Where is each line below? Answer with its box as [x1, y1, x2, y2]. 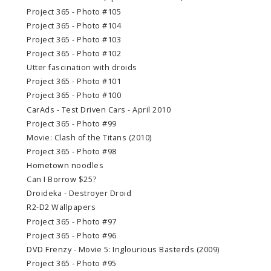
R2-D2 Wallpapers [27, 202, 96, 213]
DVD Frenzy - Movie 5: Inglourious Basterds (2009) [27, 244, 220, 255]
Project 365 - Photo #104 [27, 20, 121, 31]
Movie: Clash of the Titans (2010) [27, 132, 152, 143]
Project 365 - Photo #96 [27, 230, 117, 241]
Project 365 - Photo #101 [27, 76, 121, 87]
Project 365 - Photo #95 [27, 258, 117, 269]
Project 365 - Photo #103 [27, 34, 121, 45]
